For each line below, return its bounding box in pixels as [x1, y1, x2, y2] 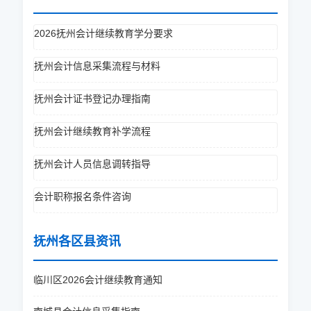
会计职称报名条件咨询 [33, 191, 131, 202]
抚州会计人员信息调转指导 [33, 158, 151, 169]
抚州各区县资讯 [33, 235, 121, 249]
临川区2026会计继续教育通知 [33, 274, 162, 285]
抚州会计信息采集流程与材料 [33, 60, 160, 72]
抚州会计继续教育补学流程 [33, 126, 151, 137]
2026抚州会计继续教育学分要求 [33, 28, 173, 39]
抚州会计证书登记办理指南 [33, 93, 151, 104]
